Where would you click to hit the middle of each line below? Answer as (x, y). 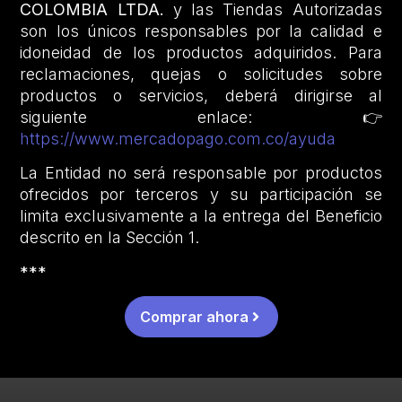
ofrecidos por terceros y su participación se (201, 195)
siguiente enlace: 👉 (201, 117)
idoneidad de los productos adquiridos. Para (201, 52)
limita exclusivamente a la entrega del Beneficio (201, 216)
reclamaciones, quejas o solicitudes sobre (201, 74)
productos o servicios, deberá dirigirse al (201, 95)
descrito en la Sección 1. (110, 238)
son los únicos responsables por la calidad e (201, 31)
